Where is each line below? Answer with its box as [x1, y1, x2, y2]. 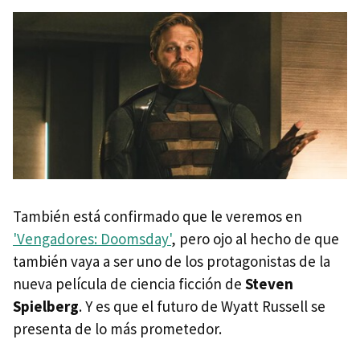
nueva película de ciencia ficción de [13, 274, 245, 294]
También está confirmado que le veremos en [13, 207, 302, 227]
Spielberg [13, 297, 79, 317]
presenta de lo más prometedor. [13, 319, 222, 339]
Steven [245, 274, 293, 294]
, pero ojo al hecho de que [171, 229, 339, 249]
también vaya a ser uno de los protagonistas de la [13, 252, 330, 272]
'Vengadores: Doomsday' [13, 229, 171, 249]
